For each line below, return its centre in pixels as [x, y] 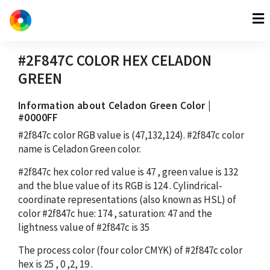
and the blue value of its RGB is [86, 185]
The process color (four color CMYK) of [102, 250]
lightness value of [57, 227]
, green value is [190, 171]
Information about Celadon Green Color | [115, 105]
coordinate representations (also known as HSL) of [127, 199]
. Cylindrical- [196, 185]
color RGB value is [91, 135]
